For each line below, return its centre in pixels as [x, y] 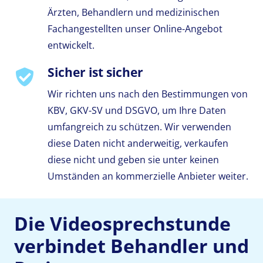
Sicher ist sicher [95, 73]
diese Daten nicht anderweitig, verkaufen [138, 143]
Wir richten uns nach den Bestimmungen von [147, 94]
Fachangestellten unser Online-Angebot [135, 29]
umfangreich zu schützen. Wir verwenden [139, 127]
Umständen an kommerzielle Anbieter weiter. [148, 176]
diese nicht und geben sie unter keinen [133, 159]
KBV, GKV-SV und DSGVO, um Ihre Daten [136, 110]
